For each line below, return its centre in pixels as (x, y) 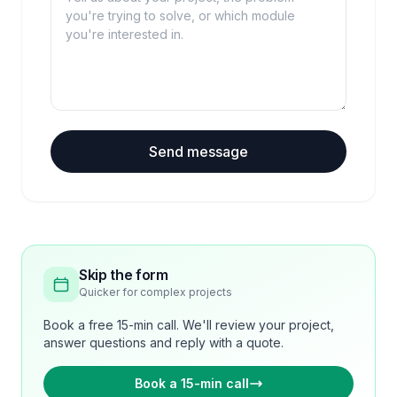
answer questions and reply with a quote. (163, 343)
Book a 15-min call (191, 383)
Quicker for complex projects (156, 292)
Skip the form (124, 275)
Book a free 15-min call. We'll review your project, (189, 325)
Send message (198, 152)
